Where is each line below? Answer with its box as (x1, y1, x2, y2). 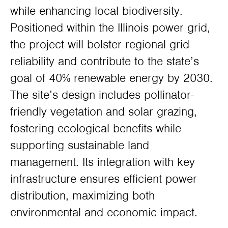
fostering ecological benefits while (10, 121, 181, 136)
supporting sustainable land (10, 137, 149, 153)
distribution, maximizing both (10, 188, 155, 204)
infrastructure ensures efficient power (10, 171, 197, 187)
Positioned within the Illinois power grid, (10, 20, 210, 36)
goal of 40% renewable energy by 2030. (10, 70, 213, 86)
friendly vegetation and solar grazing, (10, 104, 197, 120)
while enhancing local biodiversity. (10, 3, 183, 19)
